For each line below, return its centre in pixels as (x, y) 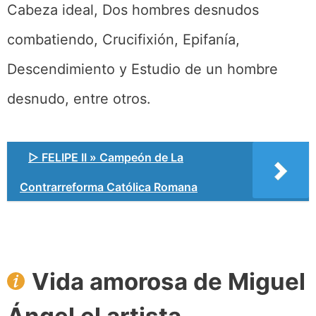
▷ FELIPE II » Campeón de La (106, 157)
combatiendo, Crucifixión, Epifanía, (123, 39)
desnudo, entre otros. (79, 98)
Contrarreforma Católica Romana (109, 187)
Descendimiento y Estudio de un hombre (142, 69)
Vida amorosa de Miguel (169, 281)
